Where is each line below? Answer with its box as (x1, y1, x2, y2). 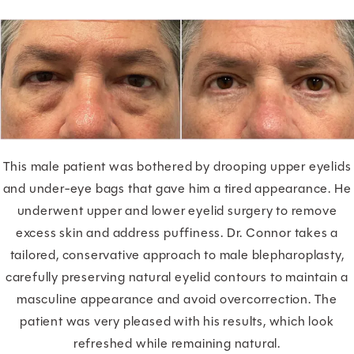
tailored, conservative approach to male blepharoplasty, (9, 245, 345, 264)
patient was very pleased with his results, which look (20, 311, 334, 330)
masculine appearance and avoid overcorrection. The (17, 289, 337, 308)
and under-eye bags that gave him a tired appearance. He (2, 179, 352, 198)
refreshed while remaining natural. (73, 333, 281, 352)
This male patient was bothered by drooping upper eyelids (2, 156, 352, 175)
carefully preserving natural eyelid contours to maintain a (5, 267, 349, 286)
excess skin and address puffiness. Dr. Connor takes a (15, 223, 339, 242)
